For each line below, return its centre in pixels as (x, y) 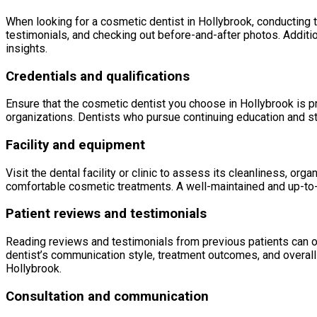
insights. (27, 48)
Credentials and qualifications (98, 76)
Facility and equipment (75, 145)
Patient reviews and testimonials (106, 214)
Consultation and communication (107, 296)
